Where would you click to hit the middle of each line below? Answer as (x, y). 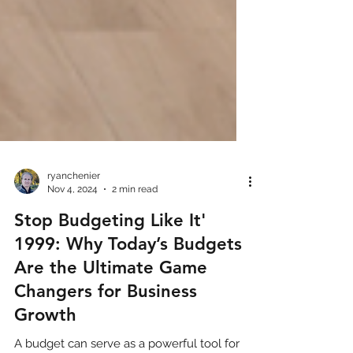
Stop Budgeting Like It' (110, 277)
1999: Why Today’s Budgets (128, 301)
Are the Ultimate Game (111, 324)
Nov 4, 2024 (72, 245)
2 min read (135, 245)
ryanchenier (74, 232)
